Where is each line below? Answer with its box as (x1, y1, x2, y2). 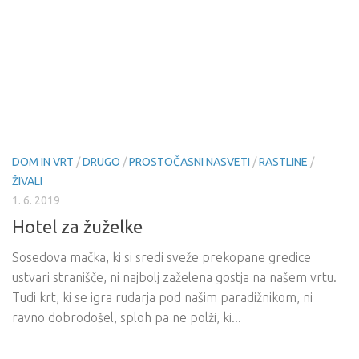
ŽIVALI (12, 175, 42, 188)
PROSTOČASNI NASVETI (129, 155, 250, 168)
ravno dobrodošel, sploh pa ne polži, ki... (12, 310, 241, 325)
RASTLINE (259, 155, 308, 168)
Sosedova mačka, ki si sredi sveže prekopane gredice (12, 250, 311, 265)
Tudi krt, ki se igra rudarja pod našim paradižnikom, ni (12, 290, 313, 305)
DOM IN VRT (12, 155, 74, 168)
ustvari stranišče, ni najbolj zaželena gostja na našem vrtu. (12, 270, 337, 285)
